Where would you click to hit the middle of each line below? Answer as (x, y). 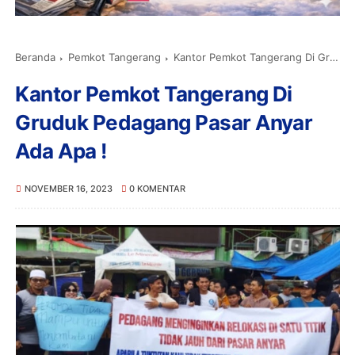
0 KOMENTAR (158, 188)
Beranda (36, 57)
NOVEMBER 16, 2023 (68, 188)
